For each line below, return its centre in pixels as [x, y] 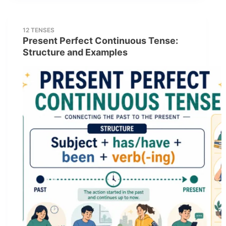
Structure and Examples [75, 52]
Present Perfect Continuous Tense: [100, 41]
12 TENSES [39, 30]
